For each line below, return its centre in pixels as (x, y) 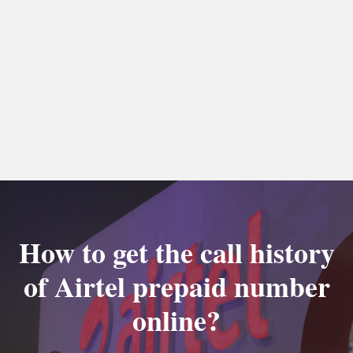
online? (176, 320)
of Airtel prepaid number (176, 286)
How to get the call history (176, 253)
